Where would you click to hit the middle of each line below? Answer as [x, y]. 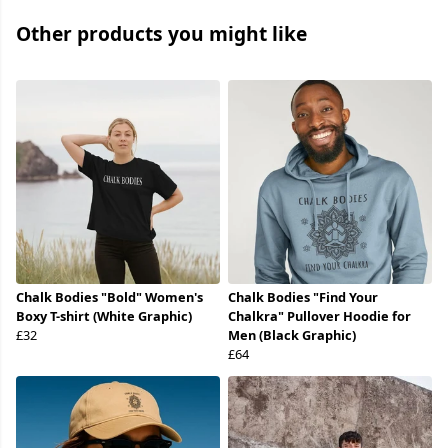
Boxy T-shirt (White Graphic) [104, 316]
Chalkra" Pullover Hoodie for [319, 316]
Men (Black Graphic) [292, 335]
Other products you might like [161, 34]
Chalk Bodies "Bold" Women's [109, 297]
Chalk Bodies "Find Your [303, 297]
